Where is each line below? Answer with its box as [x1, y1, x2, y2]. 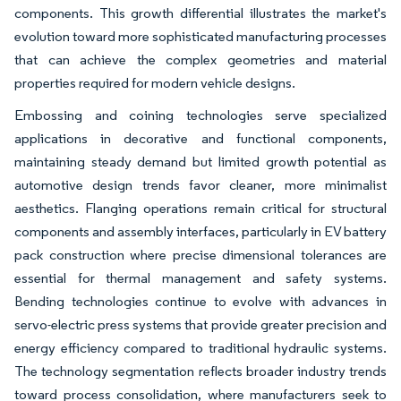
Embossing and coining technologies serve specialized [14, 107, 387, 124]
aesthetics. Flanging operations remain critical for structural [14, 200, 387, 217]
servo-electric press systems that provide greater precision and [14, 316, 387, 333]
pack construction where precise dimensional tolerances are [14, 246, 387, 263]
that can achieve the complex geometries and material [14, 51, 387, 68]
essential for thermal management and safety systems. [14, 269, 387, 286]
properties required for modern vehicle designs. [14, 74, 295, 91]
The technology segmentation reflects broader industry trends [14, 363, 387, 380]
